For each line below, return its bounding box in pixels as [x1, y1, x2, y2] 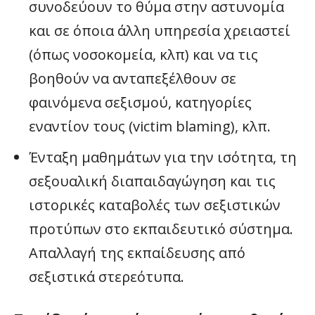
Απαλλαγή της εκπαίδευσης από [29, 243, 245, 263]
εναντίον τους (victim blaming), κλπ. [29, 117, 271, 136]
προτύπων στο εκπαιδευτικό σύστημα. [29, 219, 293, 239]
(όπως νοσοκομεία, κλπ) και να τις [29, 45, 258, 65]
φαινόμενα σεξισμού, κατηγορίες [29, 93, 252, 112]
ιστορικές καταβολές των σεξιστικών [29, 195, 281, 215]
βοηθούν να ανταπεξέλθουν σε [29, 69, 236, 89]
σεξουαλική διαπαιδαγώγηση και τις [29, 172, 276, 191]
